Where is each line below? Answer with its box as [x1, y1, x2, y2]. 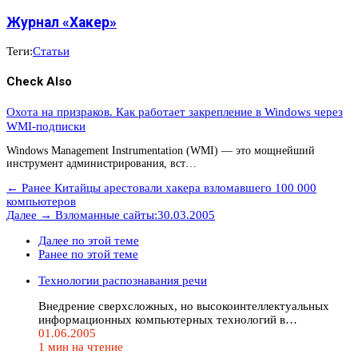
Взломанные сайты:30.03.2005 [52, 208, 215, 221]
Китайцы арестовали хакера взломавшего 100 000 [51, 181, 316, 194]
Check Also [6, 74, 72, 89]
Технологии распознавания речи [38, 273, 207, 287]
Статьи [33, 44, 70, 58]
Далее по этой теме [38, 233, 139, 247]
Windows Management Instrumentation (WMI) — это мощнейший [6, 144, 315, 157]
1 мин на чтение [38, 340, 123, 353]
